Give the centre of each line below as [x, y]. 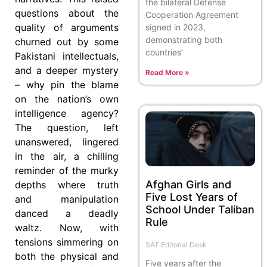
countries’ [164, 52]
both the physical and [67, 257]
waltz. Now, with [67, 228]
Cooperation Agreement [192, 14]
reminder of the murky [67, 171]
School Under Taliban [200, 209]
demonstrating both [184, 39]
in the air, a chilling [67, 156]
